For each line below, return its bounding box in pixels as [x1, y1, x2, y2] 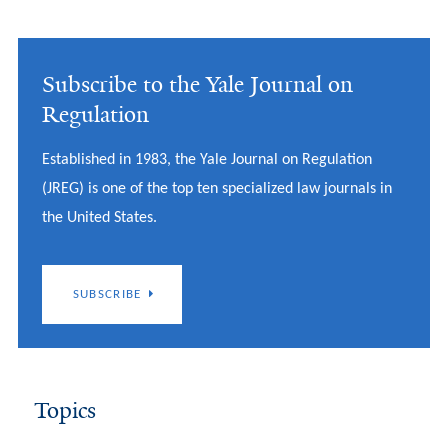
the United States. [41, 209, 157, 226]
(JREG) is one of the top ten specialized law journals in [41, 180, 392, 197]
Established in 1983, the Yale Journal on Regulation [41, 151, 372, 168]
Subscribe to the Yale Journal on [41, 69, 353, 99]
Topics [33, 396, 96, 426]
